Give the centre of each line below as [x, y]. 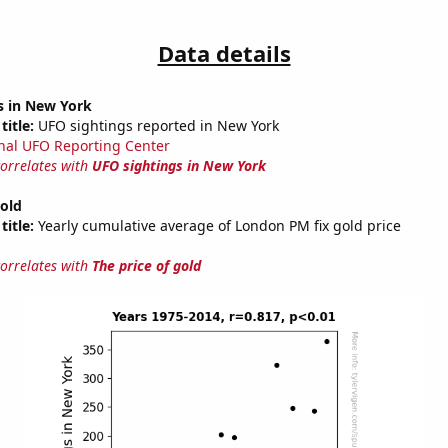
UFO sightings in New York [178, 166]
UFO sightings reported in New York [156, 126]
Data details [224, 53]
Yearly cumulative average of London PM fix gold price [217, 226]
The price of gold [146, 266]
